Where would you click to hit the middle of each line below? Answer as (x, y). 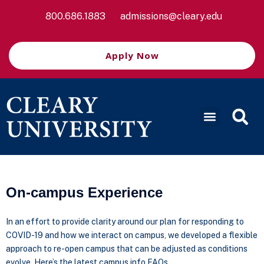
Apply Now (132, 55)
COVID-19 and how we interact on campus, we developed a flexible (132, 235)
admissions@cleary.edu (171, 16)
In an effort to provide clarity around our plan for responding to (125, 222)
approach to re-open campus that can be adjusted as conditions (127, 249)
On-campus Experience (84, 192)
